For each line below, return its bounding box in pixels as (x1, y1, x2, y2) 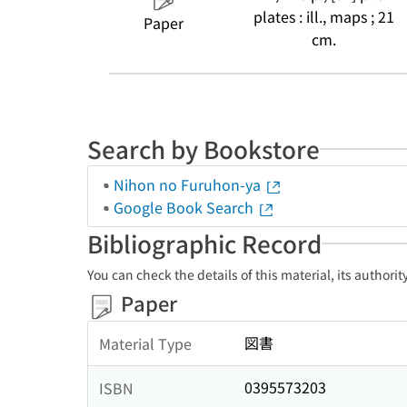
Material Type (99, 332, 192, 354)
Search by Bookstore (87, 132, 320, 165)
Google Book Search (114, 196, 257, 218)
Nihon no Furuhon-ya (114, 174, 264, 195)
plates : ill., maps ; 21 (253, 5, 394, 27)
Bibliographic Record (87, 226, 322, 260)
